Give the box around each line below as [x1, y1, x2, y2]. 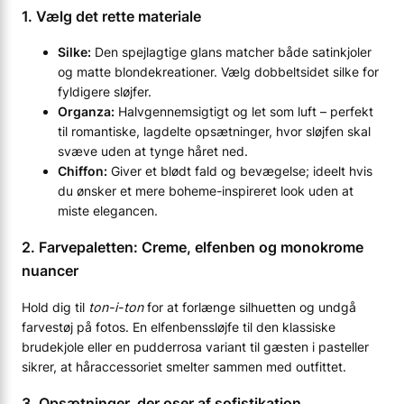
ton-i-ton [88, 298, 143, 315]
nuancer [22, 262, 78, 280]
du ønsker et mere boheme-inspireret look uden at [58, 183, 353, 199]
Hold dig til [22, 298, 88, 315]
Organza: [58, 104, 115, 120]
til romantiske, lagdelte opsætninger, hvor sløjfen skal [58, 124, 371, 140]
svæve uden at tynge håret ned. [58, 143, 248, 160]
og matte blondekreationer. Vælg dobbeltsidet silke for [58, 64, 379, 80]
